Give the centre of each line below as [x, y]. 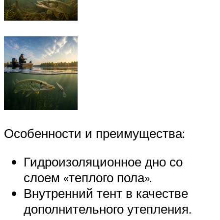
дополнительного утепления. [108, 208]
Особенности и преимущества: [95, 133]
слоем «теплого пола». [88, 177]
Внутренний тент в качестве [106, 193]
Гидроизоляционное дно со [103, 161]
